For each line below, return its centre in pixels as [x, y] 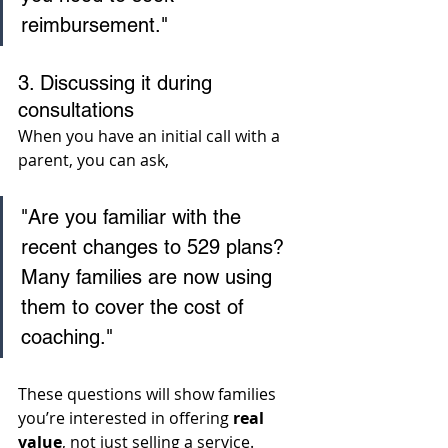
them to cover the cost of [135, 307]
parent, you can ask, [95, 160]
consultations [76, 110]
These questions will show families [149, 394]
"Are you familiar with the [134, 217]
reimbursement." [94, 25]
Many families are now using [149, 277]
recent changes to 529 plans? [155, 247]
